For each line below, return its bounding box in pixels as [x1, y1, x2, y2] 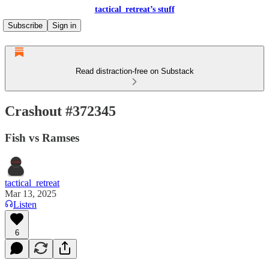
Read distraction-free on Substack [75, 67, 194, 76]
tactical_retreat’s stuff [94, 5, 175, 14]
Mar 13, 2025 [5, 188, 56, 199]
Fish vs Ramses [5, 131, 79, 144]
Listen [13, 199, 37, 210]
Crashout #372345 [5, 103, 116, 119]
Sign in [52, 21, 76, 30]
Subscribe [8, 21, 43, 30]
